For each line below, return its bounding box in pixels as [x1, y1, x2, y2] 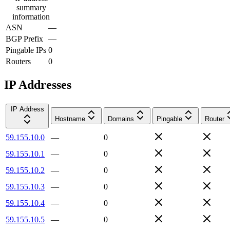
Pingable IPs [6, 45, 46, 54]
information [12, 12, 50, 21]
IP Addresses [4, 78, 71, 91]
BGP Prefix [6, 34, 43, 43]
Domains [108, 114, 134, 123]
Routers [6, 56, 31, 66]
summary [16, 3, 46, 12]
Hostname [55, 114, 85, 123]
